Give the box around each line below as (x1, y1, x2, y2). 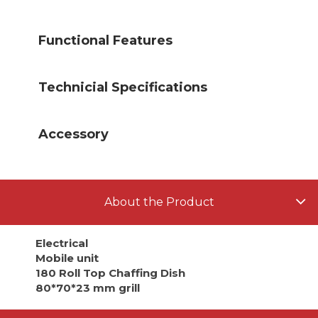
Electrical (35, 236, 88, 251)
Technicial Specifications (38, 79, 207, 96)
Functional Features (38, 33, 172, 49)
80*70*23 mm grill (35, 281, 140, 295)
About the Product (104, 195, 214, 209)
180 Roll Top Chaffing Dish (35, 266, 185, 280)
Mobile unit (35, 251, 99, 265)
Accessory (38, 126, 109, 143)
